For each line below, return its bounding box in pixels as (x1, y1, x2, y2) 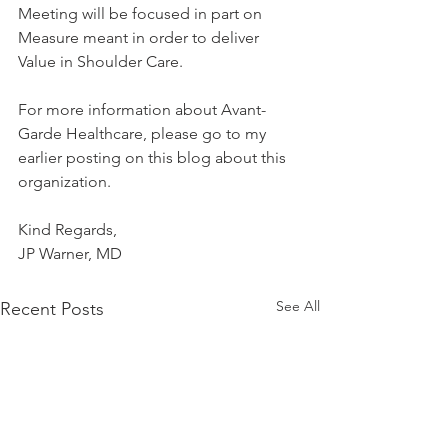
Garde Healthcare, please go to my (18, 124, 270, 143)
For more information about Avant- (18, 100, 266, 119)
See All (276, 297, 320, 315)
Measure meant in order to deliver (18, 28, 263, 47)
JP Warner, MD (18, 244, 122, 263)
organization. (18, 172, 111, 191)
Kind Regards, (18, 220, 117, 239)
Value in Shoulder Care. (18, 52, 183, 71)
